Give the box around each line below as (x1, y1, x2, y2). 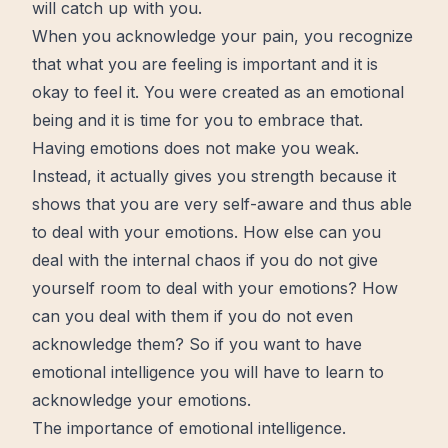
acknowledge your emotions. (32, 390, 251, 410)
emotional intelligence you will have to (32, 362, 325, 382)
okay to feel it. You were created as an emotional (32, 82, 404, 102)
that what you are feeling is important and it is (32, 54, 378, 74)
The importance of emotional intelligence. (32, 418, 346, 438)
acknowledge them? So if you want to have (32, 334, 362, 354)
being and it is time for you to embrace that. (32, 110, 363, 130)
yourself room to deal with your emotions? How (32, 278, 398, 298)
